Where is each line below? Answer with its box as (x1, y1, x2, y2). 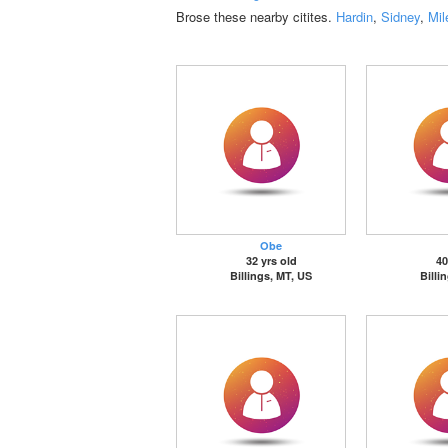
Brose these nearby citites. (176, 7, 336, 26)
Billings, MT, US (230, 268, 312, 283)
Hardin (336, 7, 373, 26)
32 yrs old (245, 253, 297, 268)
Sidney (381, 7, 420, 26)
